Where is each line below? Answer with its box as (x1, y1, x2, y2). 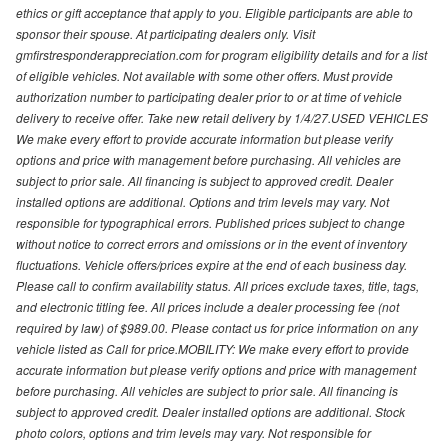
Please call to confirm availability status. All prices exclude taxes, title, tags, (16, 277, 419, 295)
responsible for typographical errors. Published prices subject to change (16, 214, 405, 232)
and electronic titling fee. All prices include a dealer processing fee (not (16, 298, 399, 316)
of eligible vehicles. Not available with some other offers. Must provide (16, 67, 393, 85)
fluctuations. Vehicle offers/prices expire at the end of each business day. (16, 256, 407, 274)
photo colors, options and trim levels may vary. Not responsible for (16, 424, 371, 442)
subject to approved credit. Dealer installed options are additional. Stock (16, 403, 405, 421)
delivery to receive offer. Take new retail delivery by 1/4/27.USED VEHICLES (16, 109, 428, 127)
